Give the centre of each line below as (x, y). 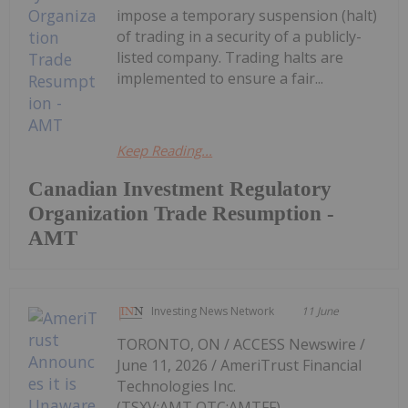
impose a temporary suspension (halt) (247, 15)
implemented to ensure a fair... (220, 78)
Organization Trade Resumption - (181, 213)
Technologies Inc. (177, 386)
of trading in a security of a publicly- (240, 36)
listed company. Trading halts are (230, 57)
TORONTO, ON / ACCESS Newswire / (241, 344)
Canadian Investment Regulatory (180, 189)
